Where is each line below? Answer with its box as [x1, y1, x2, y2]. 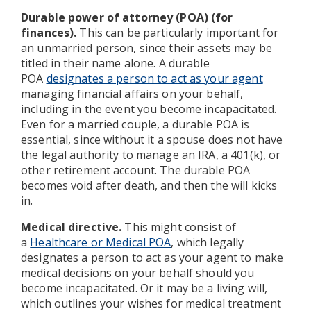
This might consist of [121, 219, 237, 235]
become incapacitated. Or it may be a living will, [21, 280, 268, 296]
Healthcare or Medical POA [30, 234, 171, 250]
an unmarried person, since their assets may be [21, 40, 272, 56]
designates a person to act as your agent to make [21, 249, 284, 265]
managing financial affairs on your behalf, [21, 85, 244, 101]
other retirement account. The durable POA [21, 162, 251, 178]
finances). [21, 24, 77, 40]
